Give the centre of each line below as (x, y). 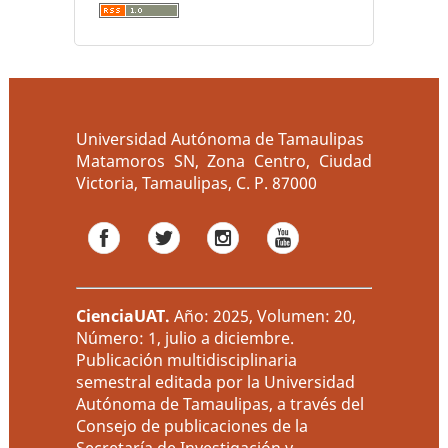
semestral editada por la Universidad (216, 381)
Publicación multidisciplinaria (187, 359)
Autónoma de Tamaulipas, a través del (220, 403)
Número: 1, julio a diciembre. (185, 337)
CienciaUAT (121, 315)
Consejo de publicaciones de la (192, 425)
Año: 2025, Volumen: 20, (263, 315)
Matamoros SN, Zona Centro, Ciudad (224, 161)
